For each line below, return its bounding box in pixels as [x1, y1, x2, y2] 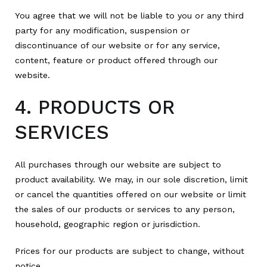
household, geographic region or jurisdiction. [15, 219, 200, 229]
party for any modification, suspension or [15, 26, 190, 36]
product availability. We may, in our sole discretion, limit [15, 174, 248, 184]
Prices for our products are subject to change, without [15, 246, 244, 256]
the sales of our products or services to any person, [15, 204, 235, 214]
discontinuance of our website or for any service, [15, 41, 220, 51]
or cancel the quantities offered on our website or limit [15, 189, 246, 199]
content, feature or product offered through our [15, 55, 218, 66]
